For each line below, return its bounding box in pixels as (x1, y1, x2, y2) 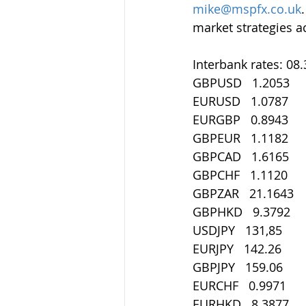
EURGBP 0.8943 (193, 111, 288, 128)
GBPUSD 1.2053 (193, 74, 290, 91)
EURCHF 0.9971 (193, 277, 286, 294)
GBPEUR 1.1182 (193, 130, 288, 146)
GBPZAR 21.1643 (193, 185, 294, 201)
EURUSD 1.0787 (193, 93, 288, 109)
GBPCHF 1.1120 (193, 167, 288, 183)
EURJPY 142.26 (193, 240, 281, 257)
